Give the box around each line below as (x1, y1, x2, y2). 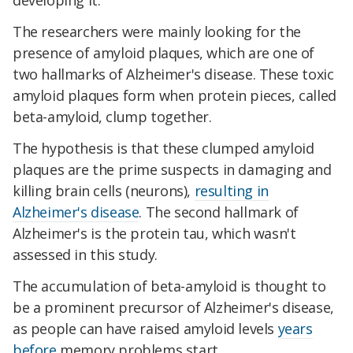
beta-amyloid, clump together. (13, 107, 212, 127)
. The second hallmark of (139, 203, 299, 222)
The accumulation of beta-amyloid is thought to (13, 276, 326, 295)
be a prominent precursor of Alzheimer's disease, (13, 297, 334, 317)
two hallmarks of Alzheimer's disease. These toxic (13, 65, 334, 84)
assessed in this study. (13, 245, 158, 265)
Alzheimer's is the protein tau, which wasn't (13, 224, 296, 243)
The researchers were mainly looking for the (13, 22, 301, 42)
